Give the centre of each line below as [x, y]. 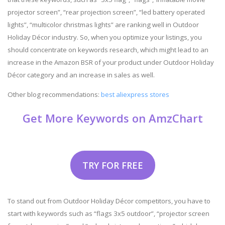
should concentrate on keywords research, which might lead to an [108, 49]
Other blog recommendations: [54, 94]
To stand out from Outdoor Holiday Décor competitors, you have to [109, 201]
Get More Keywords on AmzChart [113, 118]
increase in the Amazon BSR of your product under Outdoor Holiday [111, 62]
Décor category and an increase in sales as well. [81, 75]
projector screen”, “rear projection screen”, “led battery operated [106, 12]
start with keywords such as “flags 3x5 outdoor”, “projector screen [108, 213]
